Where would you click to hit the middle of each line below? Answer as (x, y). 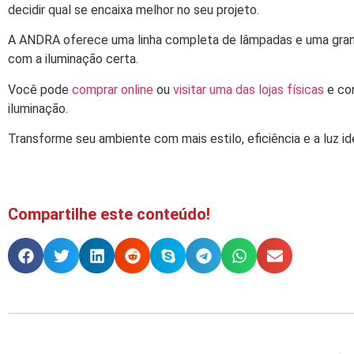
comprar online (113, 89)
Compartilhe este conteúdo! (109, 215)
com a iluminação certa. (73, 59)
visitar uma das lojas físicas (249, 89)
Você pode (40, 89)
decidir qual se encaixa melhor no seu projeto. (134, 10)
